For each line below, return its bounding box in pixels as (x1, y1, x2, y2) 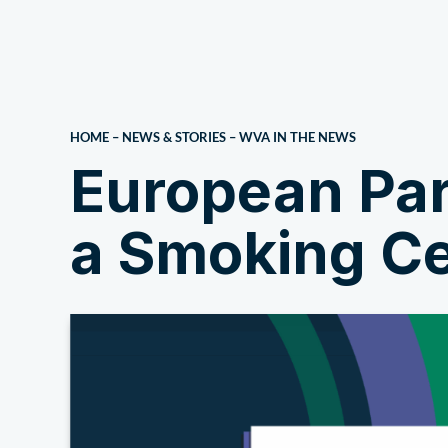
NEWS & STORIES (122, 129, 226, 145)
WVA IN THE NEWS (239, 129, 356, 145)
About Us (335, 47, 402, 67)
